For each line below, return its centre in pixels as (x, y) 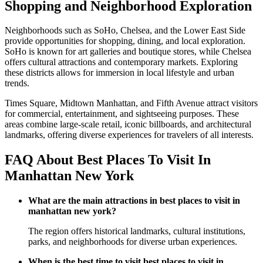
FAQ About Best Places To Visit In (108, 160)
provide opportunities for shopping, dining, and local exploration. (125, 41)
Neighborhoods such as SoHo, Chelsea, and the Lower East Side (125, 31)
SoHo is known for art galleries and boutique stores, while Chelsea (128, 52)
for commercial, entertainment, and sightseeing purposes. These (122, 114)
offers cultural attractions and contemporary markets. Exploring (121, 62)
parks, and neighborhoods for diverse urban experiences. (133, 242)
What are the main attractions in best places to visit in (134, 201)
